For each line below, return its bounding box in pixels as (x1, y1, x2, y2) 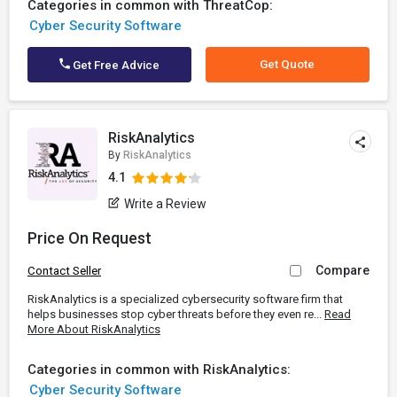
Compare (315, 263, 370, 277)
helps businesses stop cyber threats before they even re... (27, 307, 324, 321)
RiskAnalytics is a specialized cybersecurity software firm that (27, 292, 343, 306)
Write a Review (124, 197, 207, 211)
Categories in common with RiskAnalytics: (27, 362, 291, 378)
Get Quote (260, 58, 315, 71)
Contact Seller (27, 264, 101, 277)
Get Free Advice (70, 58, 160, 72)
